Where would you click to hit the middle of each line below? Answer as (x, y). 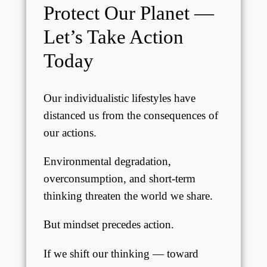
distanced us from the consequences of (131, 115)
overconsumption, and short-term (119, 179)
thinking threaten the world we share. (128, 196)
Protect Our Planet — (128, 13)
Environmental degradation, (107, 162)
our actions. (70, 132)
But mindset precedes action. (108, 225)
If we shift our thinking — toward (121, 253)
